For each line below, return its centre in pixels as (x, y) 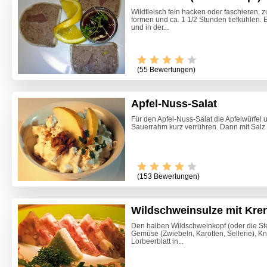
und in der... (150, 27)
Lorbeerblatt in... (157, 242)
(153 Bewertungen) (168, 177)
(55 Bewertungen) (166, 69)
